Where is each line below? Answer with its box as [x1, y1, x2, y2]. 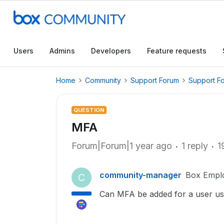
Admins [49, 46, 75, 55]
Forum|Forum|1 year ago [71, 140, 172, 151]
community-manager [99, 170, 181, 180]
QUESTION [73, 106, 104, 113]
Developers [91, 46, 131, 55]
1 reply [181, 140, 208, 151]
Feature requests [147, 46, 206, 55]
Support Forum [130, 76, 179, 84]
